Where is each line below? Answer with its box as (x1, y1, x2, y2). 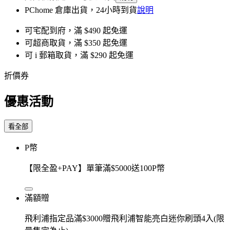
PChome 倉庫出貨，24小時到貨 (25, 5, 137, 14)
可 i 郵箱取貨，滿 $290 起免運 (25, 50, 133, 60)
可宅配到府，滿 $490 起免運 (25, 26, 127, 35)
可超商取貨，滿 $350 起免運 (25, 38, 127, 47)
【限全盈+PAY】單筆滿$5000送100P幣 (25, 163, 165, 172)
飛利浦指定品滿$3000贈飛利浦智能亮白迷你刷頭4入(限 (25, 214, 224, 223)
